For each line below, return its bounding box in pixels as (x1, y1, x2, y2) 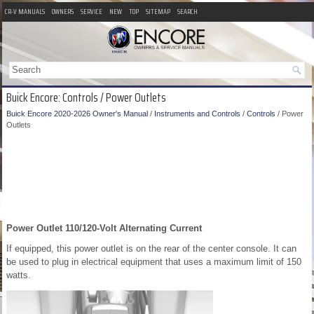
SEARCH (177, 6, 198, 17)
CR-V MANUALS (5, 6, 45, 17)
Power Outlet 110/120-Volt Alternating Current (6, 223, 202, 234)
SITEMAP (146, 6, 170, 17)
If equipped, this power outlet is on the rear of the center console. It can (6, 243, 296, 254)
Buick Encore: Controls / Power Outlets (6, 88, 166, 107)
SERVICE (81, 6, 102, 17)
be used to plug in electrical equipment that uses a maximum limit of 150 (6, 257, 301, 268)
